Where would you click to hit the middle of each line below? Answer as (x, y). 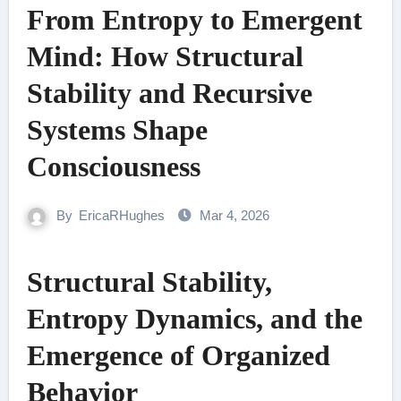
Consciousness (113, 166)
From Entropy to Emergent (194, 20)
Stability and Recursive (169, 93)
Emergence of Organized (178, 355)
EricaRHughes (122, 215)
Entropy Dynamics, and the (194, 319)
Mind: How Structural (165, 56)
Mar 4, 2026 (235, 215)
